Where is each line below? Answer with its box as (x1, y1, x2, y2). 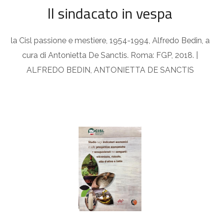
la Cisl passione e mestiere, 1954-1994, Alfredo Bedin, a (10, 36, 210, 46)
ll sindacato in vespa (48, 2, 172, 25)
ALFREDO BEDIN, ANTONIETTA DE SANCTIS (26, 65, 194, 75)
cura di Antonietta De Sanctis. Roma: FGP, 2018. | (22, 51, 198, 60)
